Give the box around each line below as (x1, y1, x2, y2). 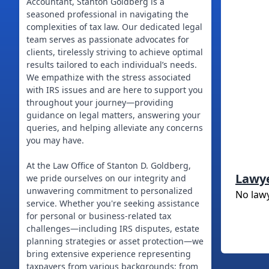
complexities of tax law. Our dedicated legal (26, 21, 202, 32)
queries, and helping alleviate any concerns (26, 122, 203, 133)
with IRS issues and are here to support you (26, 84, 203, 95)
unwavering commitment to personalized (26, 185, 193, 196)
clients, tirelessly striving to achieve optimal (26, 46, 203, 58)
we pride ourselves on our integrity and (26, 172, 186, 184)
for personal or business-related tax (26, 210, 171, 222)
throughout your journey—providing (26, 97, 174, 108)
